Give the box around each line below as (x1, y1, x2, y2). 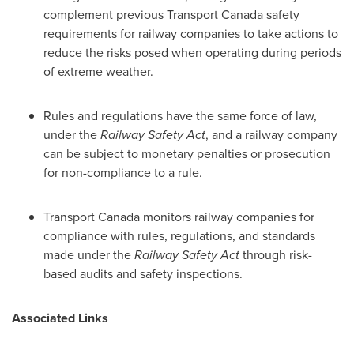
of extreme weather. (43, 62, 153, 81)
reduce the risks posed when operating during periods (43, 43, 341, 62)
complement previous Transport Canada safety (43, 6, 299, 24)
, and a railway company (205, 126, 337, 144)
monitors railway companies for (140, 208, 314, 226)
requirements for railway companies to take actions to (43, 24, 338, 43)
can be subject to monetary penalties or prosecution (43, 145, 330, 163)
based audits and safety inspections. (43, 265, 243, 283)
